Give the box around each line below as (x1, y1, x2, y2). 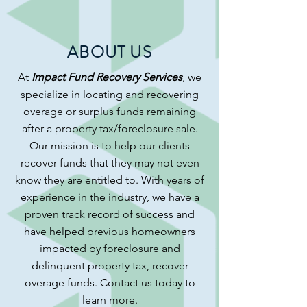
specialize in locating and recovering (21, 88, 199, 101)
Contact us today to (97, 276, 195, 289)
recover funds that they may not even (20, 156, 199, 169)
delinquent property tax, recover (31, 259, 188, 272)
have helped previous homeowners (24, 225, 195, 238)
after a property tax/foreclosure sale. (21, 122, 198, 135)
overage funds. (24, 276, 97, 289)
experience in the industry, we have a (20, 191, 199, 204)
